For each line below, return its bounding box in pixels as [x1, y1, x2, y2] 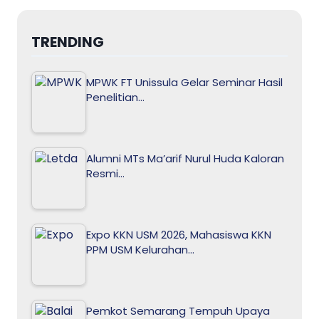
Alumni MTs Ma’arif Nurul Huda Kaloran [86, 150, 284, 166]
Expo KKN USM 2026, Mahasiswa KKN [86, 226, 271, 242]
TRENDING [31, 31, 104, 52]
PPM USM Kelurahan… [86, 241, 194, 257]
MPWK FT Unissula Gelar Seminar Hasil [86, 74, 283, 90]
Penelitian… [86, 89, 145, 105]
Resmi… [86, 165, 125, 181]
